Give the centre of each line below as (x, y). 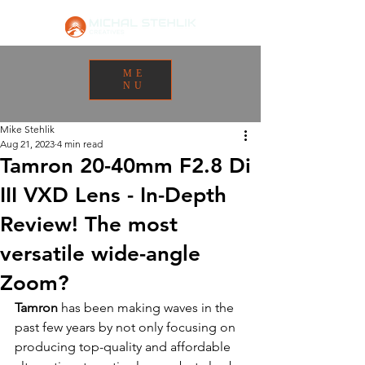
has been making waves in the (147, 308)
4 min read (80, 144)
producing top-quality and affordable (124, 347)
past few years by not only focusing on (127, 327)
